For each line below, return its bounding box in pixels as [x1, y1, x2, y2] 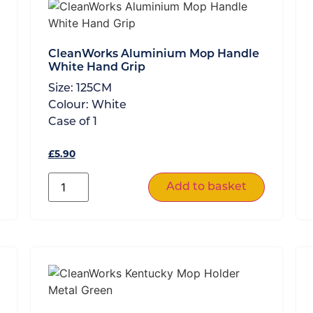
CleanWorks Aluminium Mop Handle [48, 48, 259, 60]
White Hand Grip [48, 61, 145, 73]
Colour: [48, 99, 92, 111]
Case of [48, 116, 93, 128]
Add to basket [166, 181, 247, 193]
